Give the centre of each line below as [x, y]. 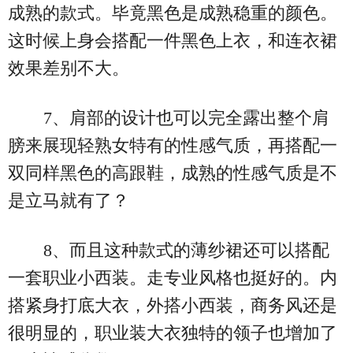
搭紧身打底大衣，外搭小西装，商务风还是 [173, 305]
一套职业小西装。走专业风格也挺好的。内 [173, 277]
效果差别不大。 [69, 68]
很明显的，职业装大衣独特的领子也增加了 [173, 333]
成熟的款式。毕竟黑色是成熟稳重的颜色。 [173, 13]
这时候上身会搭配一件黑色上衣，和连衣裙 [173, 40]
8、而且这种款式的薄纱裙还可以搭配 [186, 250]
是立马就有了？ [69, 200]
